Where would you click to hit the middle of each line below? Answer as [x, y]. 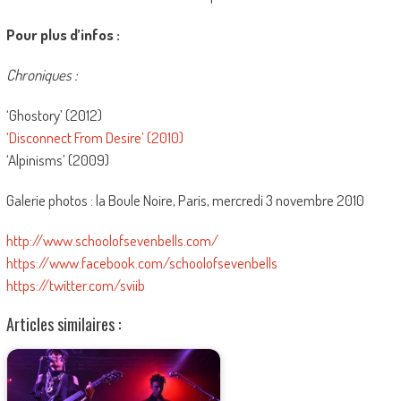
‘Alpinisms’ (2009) [57, 160]
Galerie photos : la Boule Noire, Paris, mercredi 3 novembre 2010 [185, 200]
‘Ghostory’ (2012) [54, 115]
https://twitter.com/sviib [75, 285]
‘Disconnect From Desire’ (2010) [94, 137]
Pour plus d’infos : [63, 34]
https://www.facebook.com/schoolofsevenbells [141, 263]
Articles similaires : [63, 324]
